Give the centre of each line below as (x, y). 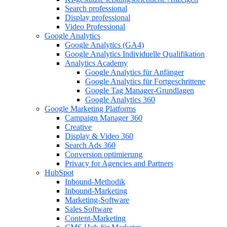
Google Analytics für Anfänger (135, 72)
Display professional (98, 17)
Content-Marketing (95, 218)
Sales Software (89, 209)
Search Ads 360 (90, 145)
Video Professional (95, 27)
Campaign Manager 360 (104, 118)
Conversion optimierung (104, 154)
